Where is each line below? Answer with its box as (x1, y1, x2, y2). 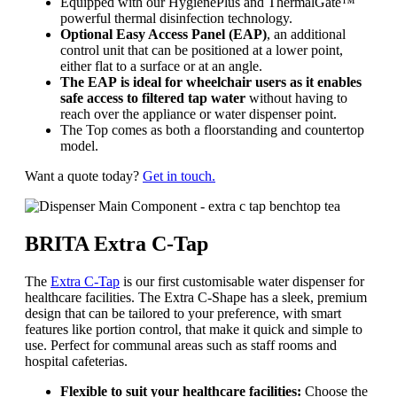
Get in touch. (143, 168, 215, 184)
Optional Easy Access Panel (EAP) (60, 27, 267, 43)
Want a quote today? (25, 168, 143, 184)
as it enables (290, 74, 362, 90)
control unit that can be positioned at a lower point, (60, 43, 343, 58)
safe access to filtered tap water (60, 90, 245, 106)
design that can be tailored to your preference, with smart (25, 305, 341, 321)
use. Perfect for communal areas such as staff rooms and (25, 337, 337, 353)
